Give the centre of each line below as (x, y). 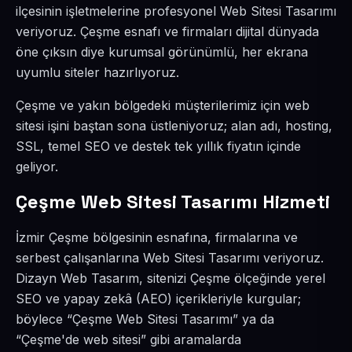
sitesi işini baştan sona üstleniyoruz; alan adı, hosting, (174, 126)
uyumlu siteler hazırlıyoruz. (97, 72)
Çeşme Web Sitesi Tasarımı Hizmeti (173, 202)
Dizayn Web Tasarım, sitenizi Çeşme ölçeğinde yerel (170, 278)
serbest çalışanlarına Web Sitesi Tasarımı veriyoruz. (170, 258)
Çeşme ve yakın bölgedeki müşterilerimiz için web (163, 105)
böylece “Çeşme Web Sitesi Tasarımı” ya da (145, 319)
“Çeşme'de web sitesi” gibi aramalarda (128, 339)
